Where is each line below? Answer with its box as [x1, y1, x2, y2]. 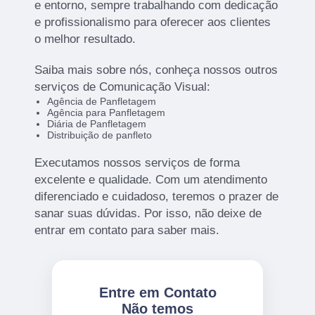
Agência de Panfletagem [46, 95, 156, 107]
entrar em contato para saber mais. [34, 223, 220, 237]
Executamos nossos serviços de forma [34, 155, 240, 169]
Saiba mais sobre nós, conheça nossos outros [34, 63, 278, 77]
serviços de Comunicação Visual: [34, 79, 211, 94]
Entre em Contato [98, 284, 217, 300]
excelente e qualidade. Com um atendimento [34, 172, 268, 186]
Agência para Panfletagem [46, 106, 165, 118]
